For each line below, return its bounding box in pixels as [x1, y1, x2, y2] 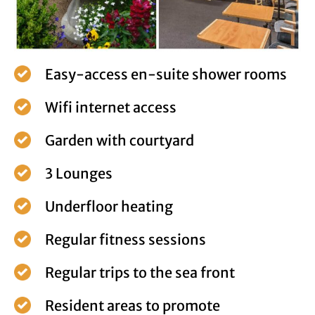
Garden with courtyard [44, 131, 194, 150]
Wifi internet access [44, 98, 176, 117]
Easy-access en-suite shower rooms [44, 65, 287, 84]
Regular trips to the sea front [44, 264, 235, 282]
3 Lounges [44, 165, 112, 183]
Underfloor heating [44, 198, 173, 216]
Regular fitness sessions [44, 231, 206, 249]
